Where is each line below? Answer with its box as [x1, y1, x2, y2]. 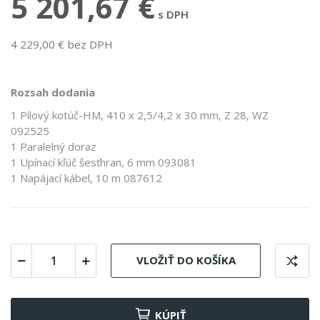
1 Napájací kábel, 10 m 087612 [11, 170, 162, 185]
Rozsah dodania [11, 84, 95, 99]
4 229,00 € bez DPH [11, 36, 113, 51]
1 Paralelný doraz [11, 139, 96, 154]
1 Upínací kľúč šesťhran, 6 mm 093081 [11, 154, 196, 169]
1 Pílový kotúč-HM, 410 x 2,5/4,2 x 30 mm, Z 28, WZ [11, 107, 269, 122]
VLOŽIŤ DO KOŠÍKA [136, 253, 236, 267]
